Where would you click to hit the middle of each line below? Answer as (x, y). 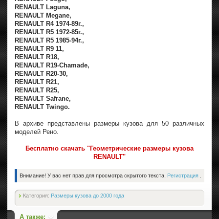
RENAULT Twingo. (42, 107)
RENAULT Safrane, (43, 99)
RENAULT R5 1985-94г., (49, 41)
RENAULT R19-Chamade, (52, 66)
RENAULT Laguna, (43, 7)
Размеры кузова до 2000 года (88, 196)
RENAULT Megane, (43, 16)
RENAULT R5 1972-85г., (49, 32)
